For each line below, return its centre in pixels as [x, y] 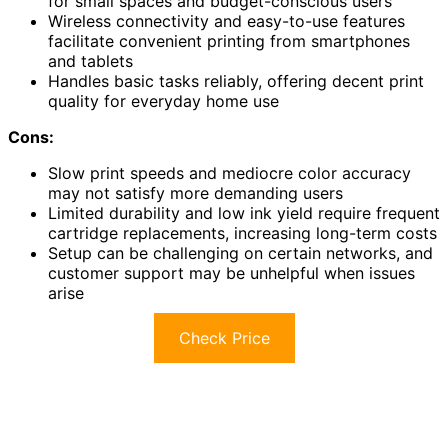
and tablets [90, 60]
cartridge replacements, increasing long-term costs [242, 232]
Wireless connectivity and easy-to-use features [226, 20]
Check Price [224, 337]
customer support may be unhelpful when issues [231, 272]
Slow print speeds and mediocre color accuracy [229, 172]
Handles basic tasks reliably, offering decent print [236, 80]
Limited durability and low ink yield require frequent [244, 212]
